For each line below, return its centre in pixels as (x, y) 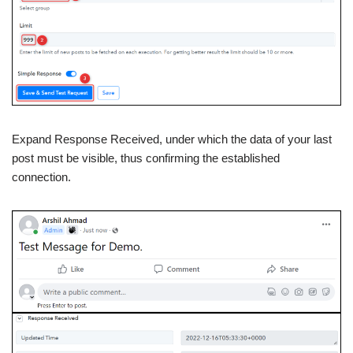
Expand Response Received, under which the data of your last (172, 139)
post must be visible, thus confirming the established (146, 158)
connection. (41, 176)
